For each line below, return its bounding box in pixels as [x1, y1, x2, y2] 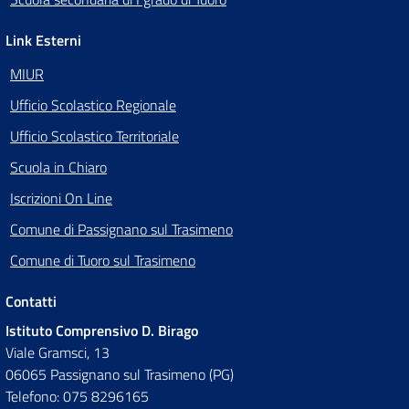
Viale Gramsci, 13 [5, 341, 110, 364]
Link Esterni [5, 29, 81, 52]
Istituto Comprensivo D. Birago [5, 320, 198, 342]
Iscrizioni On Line [10, 187, 112, 210]
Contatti [5, 290, 57, 313]
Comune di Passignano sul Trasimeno [10, 218, 233, 241]
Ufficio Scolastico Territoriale [10, 125, 179, 148]
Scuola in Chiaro [10, 156, 107, 179]
